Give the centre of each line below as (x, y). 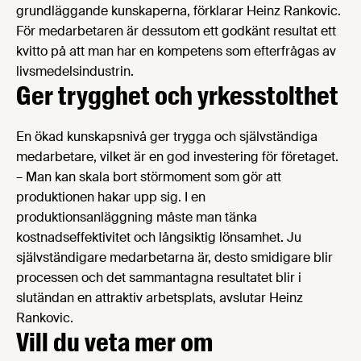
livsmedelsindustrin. (75, 72)
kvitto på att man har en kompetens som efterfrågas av (176, 52)
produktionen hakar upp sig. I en (111, 197)
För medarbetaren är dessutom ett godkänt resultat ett (176, 31)
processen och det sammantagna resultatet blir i (159, 278)
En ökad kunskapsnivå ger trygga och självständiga (167, 137)
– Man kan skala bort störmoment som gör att (149, 177)
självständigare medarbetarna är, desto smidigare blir (174, 258)
